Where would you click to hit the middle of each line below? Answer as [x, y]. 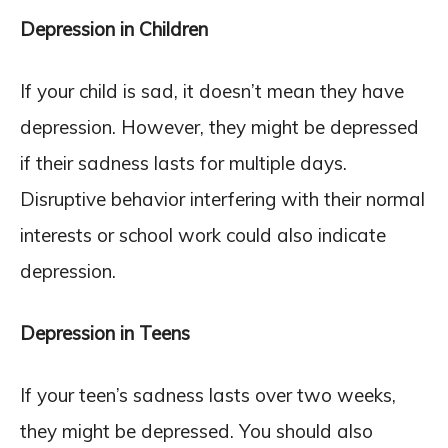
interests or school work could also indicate [203, 235]
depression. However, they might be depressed [219, 127]
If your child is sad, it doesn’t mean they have [212, 91]
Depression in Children [114, 29]
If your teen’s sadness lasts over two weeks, [208, 395]
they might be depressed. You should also [196, 431]
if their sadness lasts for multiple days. [183, 163]
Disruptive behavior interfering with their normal [222, 199]
